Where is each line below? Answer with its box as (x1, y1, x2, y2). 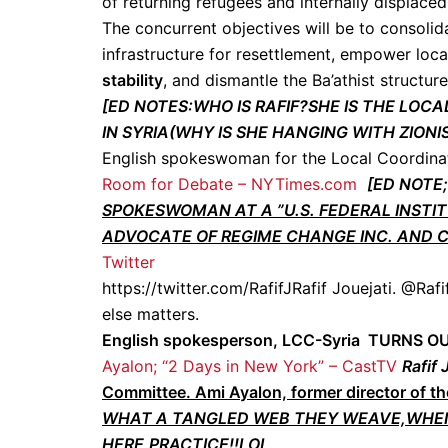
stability (102, 70, 163, 90)
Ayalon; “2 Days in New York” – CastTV (102, 356, 397, 376)
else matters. (102, 304, 199, 324)
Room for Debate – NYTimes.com (102, 174, 357, 194)
